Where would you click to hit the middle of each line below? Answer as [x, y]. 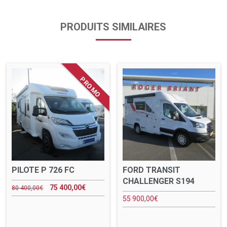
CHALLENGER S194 [159, 181]
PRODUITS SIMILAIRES [113, 27]
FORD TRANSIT [152, 170]
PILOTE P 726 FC [43, 170]
